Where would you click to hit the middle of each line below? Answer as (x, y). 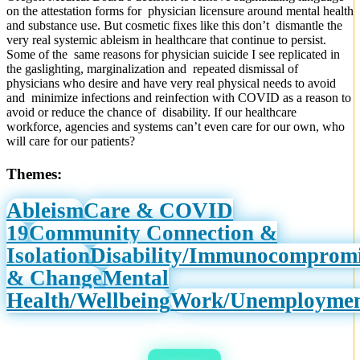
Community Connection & (153, 233)
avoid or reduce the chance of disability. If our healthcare (151, 112)
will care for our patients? (71, 141)
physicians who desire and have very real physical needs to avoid (171, 84)
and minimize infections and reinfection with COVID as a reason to (179, 98)
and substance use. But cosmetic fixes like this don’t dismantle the (174, 26)
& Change (54, 278)
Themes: (34, 174)
